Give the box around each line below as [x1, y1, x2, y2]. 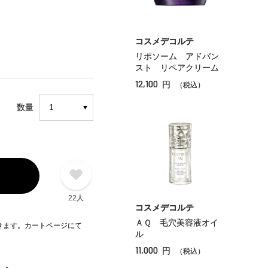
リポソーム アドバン [135, 51, 219, 61]
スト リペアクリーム [135, 63, 219, 72]
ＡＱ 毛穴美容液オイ [135, 218, 218, 227]
